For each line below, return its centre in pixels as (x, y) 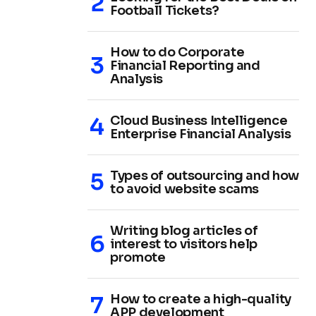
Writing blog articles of (184, 230)
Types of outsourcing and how (205, 175)
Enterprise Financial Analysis (201, 134)
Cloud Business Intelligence (199, 120)
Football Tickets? (165, 10)
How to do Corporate (177, 52)
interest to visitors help (184, 244)
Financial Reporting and (185, 65)
